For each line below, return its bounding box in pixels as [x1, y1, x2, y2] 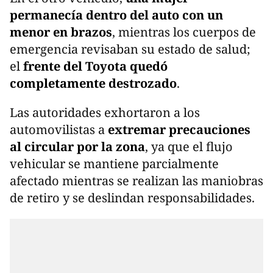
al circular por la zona [10, 138, 145, 155]
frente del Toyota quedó [23, 57, 168, 74]
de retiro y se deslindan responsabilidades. [10, 189, 255, 206]
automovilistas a [10, 121, 108, 138]
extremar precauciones [108, 121, 250, 138]
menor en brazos [10, 23, 112, 40]
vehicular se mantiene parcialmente [10, 155, 219, 172]
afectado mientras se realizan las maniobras [10, 172, 263, 189]
